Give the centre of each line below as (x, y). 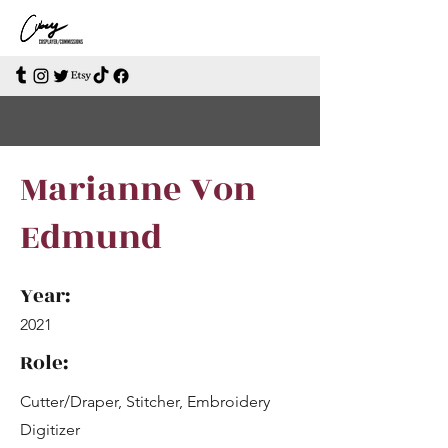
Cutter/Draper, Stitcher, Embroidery (145, 401)
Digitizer (50, 429)
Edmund (91, 237)
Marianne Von (138, 189)
